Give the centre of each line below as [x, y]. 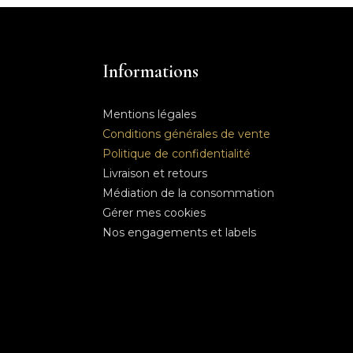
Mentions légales [149, 114]
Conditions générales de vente [186, 134]
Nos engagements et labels [179, 232]
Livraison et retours [154, 173]
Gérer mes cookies [154, 212]
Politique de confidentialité [176, 153]
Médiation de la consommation [188, 193]
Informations [150, 71]
